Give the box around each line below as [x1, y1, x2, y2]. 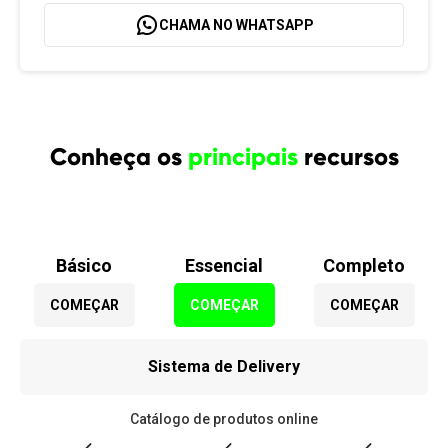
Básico [56, 255, 112, 276]
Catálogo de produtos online [130, 411, 318, 427]
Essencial [185, 255, 263, 276]
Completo [323, 255, 405, 276]
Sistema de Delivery [148, 357, 300, 376]
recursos [297, 142, 399, 171]
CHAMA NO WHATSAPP [158, 17, 314, 33]
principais [187, 142, 298, 171]
